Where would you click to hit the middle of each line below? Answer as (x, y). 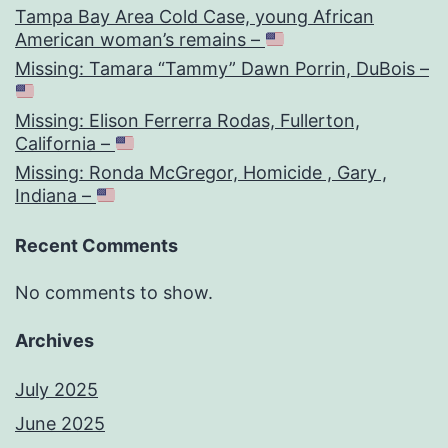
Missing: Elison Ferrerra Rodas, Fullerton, (187, 121)
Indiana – (55, 196)
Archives (54, 341)
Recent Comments (96, 246)
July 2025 (56, 390)
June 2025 (60, 424)
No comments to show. (114, 293)
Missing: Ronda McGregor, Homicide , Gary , (201, 173)
